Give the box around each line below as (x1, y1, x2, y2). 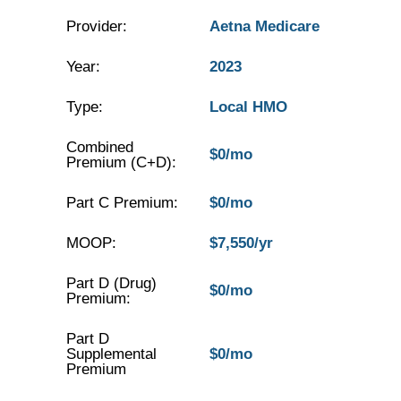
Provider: (65, 18, 127, 35)
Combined (65, 139, 133, 156)
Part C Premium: (65, 194, 178, 211)
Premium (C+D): (65, 154, 176, 171)
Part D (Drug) (65, 275, 157, 292)
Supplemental (65, 346, 157, 363)
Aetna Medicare (209, 18, 320, 35)
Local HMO (209, 98, 287, 115)
